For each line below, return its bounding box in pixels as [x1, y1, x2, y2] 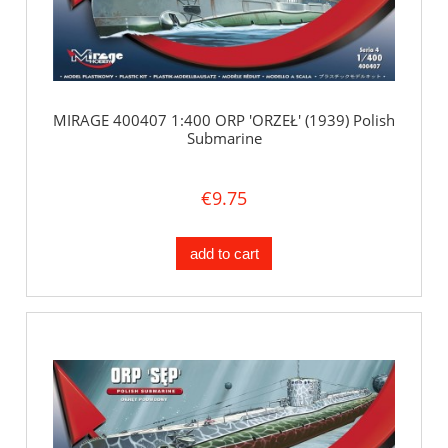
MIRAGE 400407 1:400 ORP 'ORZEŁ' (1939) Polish [53, 110, 395, 131]
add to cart [189, 244, 259, 262]
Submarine [186, 128, 262, 149]
